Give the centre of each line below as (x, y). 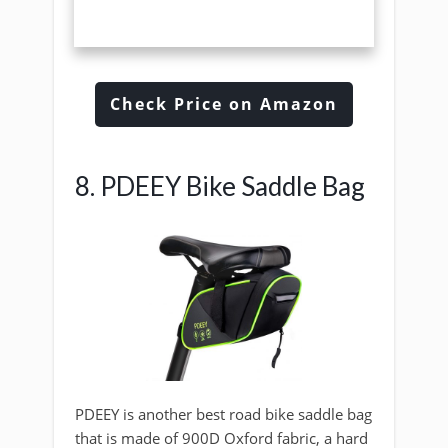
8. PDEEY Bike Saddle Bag (220, 185)
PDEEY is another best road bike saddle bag (223, 414)
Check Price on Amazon (224, 103)
